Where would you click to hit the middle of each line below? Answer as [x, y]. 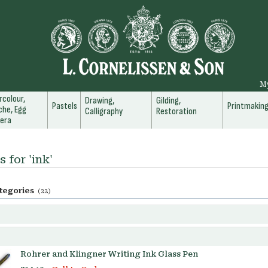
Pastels [65, 106]
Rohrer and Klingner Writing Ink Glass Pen [109, 254]
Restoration [176, 112]
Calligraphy [104, 112]
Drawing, [100, 101]
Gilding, [168, 101]
